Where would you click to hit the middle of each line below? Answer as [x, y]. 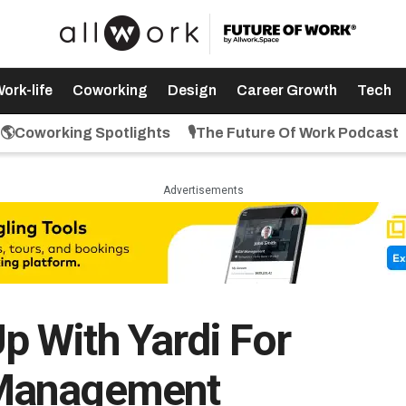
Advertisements [203, 190]
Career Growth [286, 90]
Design [192, 90]
